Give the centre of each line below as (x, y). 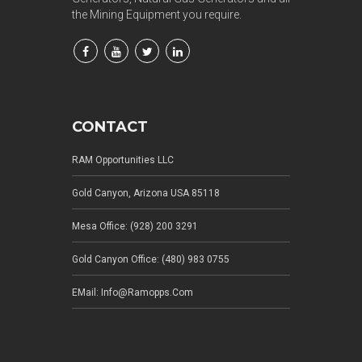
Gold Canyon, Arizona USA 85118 (146, 194)
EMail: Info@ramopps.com (133, 293)
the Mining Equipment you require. (157, 15)
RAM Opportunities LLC (123, 160)
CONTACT (110, 127)
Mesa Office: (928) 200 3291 (135, 227)
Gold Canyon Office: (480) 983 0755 (151, 260)
